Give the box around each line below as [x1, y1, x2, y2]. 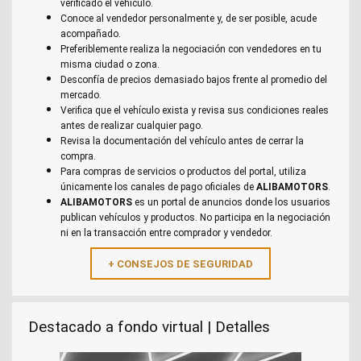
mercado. [60, 89, 102, 102]
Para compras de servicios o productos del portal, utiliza [60, 166, 306, 178]
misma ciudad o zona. [60, 59, 160, 71]
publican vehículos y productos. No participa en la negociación [60, 212, 330, 224]
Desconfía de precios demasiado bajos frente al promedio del [60, 74, 327, 86]
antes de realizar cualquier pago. [60, 120, 203, 132]
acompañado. [60, 28, 121, 40]
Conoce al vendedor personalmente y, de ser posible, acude [60, 13, 317, 25]
